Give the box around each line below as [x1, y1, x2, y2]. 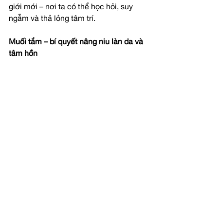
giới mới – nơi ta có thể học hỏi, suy [9, 3, 135, 12]
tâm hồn [9, 50, 37, 58]
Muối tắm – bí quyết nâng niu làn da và [9, 38, 145, 47]
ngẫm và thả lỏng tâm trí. [9, 15, 95, 23]
